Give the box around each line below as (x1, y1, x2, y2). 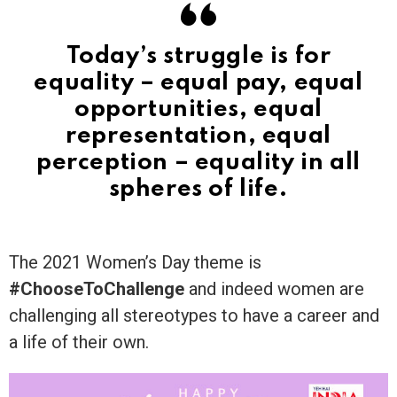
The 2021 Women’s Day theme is (9, 251, 261, 273)
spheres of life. (108, 176, 289, 201)
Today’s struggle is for (66, 43, 331, 68)
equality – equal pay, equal (34, 70, 363, 95)
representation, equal (66, 123, 331, 148)
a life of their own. (9, 331, 153, 353)
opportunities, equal (74, 97, 323, 121)
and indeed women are (184, 277, 364, 300)
